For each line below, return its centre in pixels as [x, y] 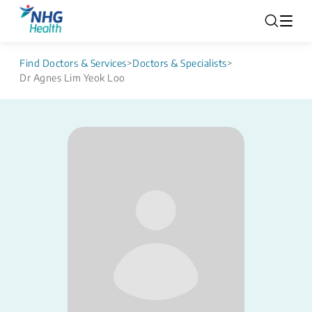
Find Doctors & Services [73, 63]
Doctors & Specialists [180, 63]
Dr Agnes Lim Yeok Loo [72, 78]
